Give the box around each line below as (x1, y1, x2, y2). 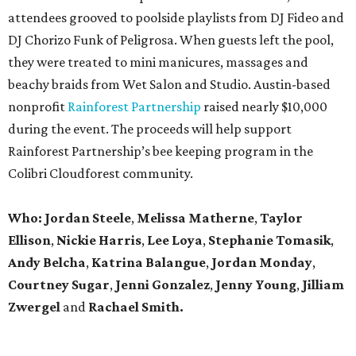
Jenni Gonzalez (115, 277, 210, 293)
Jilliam (300, 277, 344, 293)
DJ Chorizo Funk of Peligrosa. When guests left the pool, (8, 32, 334, 48)
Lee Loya (145, 232, 203, 249)
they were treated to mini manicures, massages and (8, 54, 308, 71)
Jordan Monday (211, 254, 312, 271)
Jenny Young (215, 277, 296, 293)
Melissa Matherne (134, 210, 254, 226)
